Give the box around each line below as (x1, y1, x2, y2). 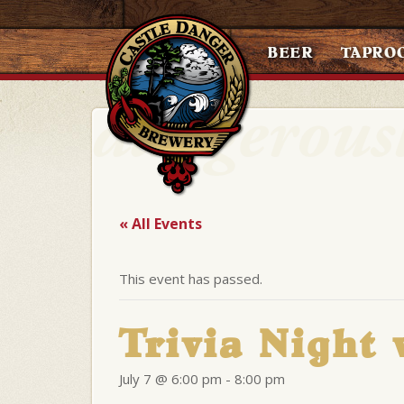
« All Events (119, 214, 202, 234)
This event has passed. (119, 270, 262, 288)
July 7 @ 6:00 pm (119, 370, 222, 388)
